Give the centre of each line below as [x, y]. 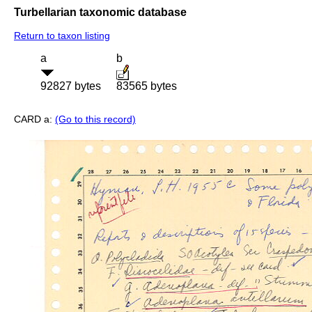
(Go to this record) [95, 119]
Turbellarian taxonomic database [100, 12]
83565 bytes [147, 86]
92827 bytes [71, 86]
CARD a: [34, 119]
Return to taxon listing [62, 36]
